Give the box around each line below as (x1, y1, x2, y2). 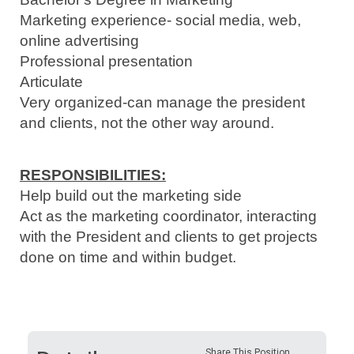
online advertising (20, 32, 139, 49)
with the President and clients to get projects (20, 228, 318, 245)
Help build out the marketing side (20, 187, 242, 204)
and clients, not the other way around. (20, 115, 274, 131)
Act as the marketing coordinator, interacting (20, 208, 317, 224)
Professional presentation (20, 53, 193, 70)
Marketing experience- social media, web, (20, 12, 301, 28)
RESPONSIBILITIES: (20, 167, 166, 183)
